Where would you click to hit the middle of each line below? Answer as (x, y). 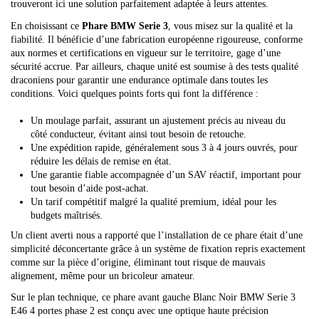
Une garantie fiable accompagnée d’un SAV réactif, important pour (166, 175)
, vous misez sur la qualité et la (230, 26)
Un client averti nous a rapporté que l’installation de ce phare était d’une (157, 235)
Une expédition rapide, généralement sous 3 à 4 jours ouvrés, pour (164, 148)
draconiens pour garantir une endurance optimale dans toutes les (139, 80)
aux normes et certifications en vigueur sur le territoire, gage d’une (146, 53)
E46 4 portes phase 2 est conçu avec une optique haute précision (140, 310)
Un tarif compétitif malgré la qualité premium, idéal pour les (153, 202)
